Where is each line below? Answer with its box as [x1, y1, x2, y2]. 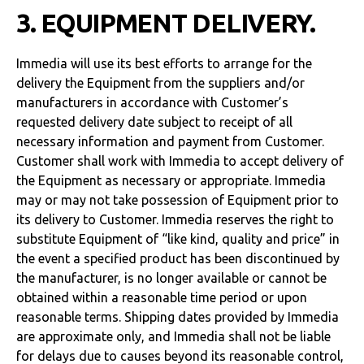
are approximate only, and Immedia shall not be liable [16, 329, 331, 344]
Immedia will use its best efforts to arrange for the [16, 56, 312, 71]
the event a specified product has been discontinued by [16, 251, 340, 266]
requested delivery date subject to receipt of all [16, 115, 292, 129]
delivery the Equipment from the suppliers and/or [16, 76, 305, 90]
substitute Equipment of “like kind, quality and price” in [16, 232, 340, 246]
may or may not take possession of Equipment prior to [16, 193, 339, 207]
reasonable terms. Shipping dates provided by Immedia [16, 310, 339, 324]
